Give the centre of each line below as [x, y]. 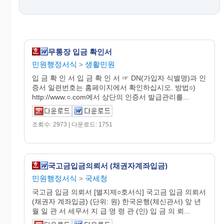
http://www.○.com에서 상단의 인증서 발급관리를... [110, 97]
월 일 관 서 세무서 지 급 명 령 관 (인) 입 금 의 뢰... [111, 211]
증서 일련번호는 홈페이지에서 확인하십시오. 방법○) [114, 87]
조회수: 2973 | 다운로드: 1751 [72, 124]
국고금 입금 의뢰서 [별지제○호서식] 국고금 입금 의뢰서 [119, 192]
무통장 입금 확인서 [80, 51]
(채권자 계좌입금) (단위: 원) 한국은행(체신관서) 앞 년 [116, 201]
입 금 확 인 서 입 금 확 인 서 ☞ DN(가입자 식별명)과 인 [119, 78]
